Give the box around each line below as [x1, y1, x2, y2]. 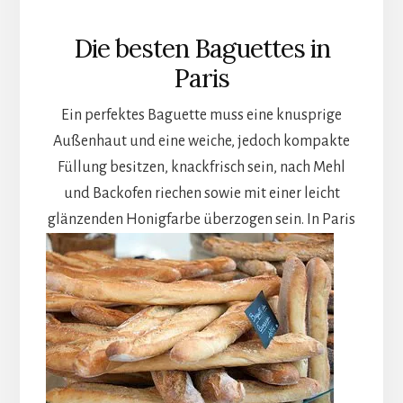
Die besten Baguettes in [73, 32, 330, 66]
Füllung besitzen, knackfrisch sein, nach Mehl [58, 159, 345, 176]
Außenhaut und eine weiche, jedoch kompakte [53, 133, 350, 150]
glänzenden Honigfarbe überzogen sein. [48, 211, 304, 228]
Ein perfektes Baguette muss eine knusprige [61, 107, 342, 124]
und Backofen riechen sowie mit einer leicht [63, 185, 340, 202]
